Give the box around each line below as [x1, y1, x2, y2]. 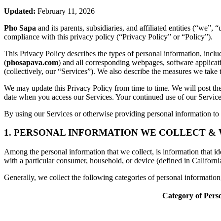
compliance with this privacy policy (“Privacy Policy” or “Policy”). [4, 32, 213, 41]
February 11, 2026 [36, 6, 95, 15]
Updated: [4, 6, 36, 15]
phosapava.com [6, 58, 58, 67]
